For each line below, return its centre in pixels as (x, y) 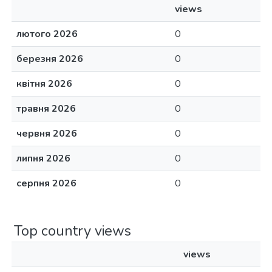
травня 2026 (46, 109)
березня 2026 (50, 59)
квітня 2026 (44, 84)
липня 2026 (43, 158)
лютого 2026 (47, 34)
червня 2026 (47, 134)
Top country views (73, 231)
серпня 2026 (46, 183)
